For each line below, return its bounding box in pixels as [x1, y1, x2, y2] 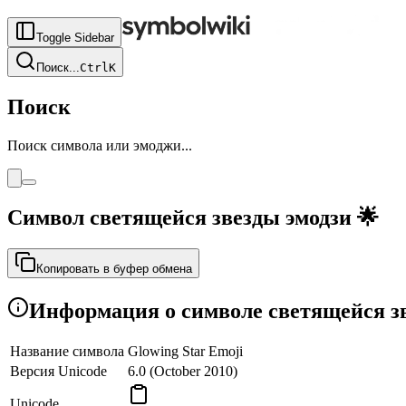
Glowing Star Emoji [128, 343, 243, 360]
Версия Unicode [10, 363, 107, 380]
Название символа [10, 343, 124, 360]
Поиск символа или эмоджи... [7, 137, 192, 153]
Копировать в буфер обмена [36, 261, 192, 275]
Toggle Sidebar [36, 31, 114, 44]
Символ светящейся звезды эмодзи [7, 205, 352, 229]
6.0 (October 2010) [128, 363, 237, 380]
